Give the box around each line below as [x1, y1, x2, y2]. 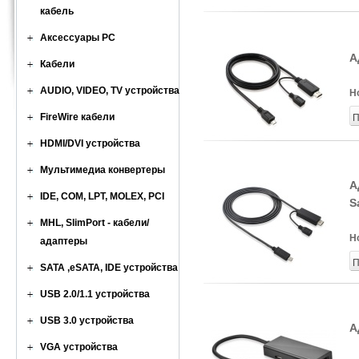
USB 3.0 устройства [40, 315, 134, 326]
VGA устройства [40, 341, 118, 353]
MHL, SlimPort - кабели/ [40, 217, 149, 228]
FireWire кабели [40, 111, 115, 123]
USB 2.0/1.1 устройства [40, 288, 150, 300]
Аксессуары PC [40, 32, 115, 43]
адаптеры [40, 236, 87, 247]
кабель [40, 6, 74, 17]
